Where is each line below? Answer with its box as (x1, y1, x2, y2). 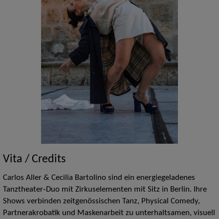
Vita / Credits (2, 153, 66, 165)
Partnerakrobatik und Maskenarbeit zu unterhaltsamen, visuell (2, 209, 215, 217)
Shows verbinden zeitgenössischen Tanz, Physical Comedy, (2, 197, 200, 205)
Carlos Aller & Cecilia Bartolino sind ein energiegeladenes (2, 174, 195, 182)
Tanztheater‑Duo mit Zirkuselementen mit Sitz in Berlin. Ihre (2, 185, 207, 194)
